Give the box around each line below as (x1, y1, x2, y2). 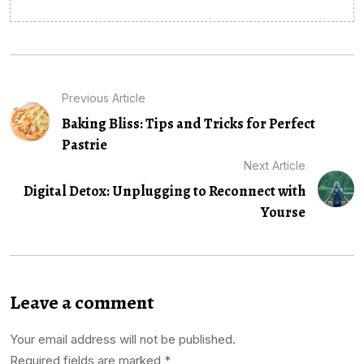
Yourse (261, 201, 306, 222)
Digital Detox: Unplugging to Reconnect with (24, 180, 306, 201)
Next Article (244, 158, 306, 172)
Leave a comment (10, 288, 154, 315)
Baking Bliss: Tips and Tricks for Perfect (61, 113, 315, 133)
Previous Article (61, 90, 145, 105)
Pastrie (61, 134, 107, 154)
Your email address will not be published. (10, 331, 236, 347)
